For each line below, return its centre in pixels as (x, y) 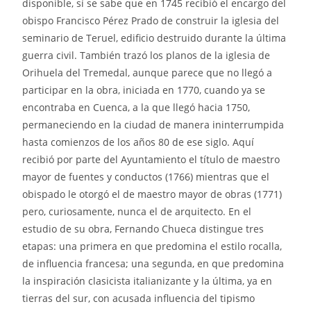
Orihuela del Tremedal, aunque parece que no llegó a (148, 72)
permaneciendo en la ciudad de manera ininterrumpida (153, 124)
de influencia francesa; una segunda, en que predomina (153, 263)
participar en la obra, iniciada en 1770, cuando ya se (144, 90)
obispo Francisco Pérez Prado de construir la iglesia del (151, 20)
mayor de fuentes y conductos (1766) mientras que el (146, 176)
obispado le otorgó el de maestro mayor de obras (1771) (152, 194)
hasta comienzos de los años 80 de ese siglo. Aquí (138, 142)
